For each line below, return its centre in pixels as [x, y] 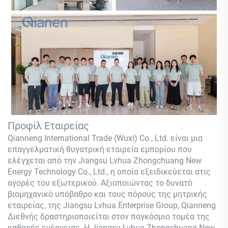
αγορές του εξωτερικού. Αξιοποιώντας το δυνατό [100, 183]
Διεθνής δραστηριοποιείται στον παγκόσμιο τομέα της [109, 216]
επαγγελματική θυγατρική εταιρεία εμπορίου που [100, 149]
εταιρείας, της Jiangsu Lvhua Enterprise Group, [94, 205]
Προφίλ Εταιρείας [48, 125]
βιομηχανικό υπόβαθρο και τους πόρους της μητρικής [107, 194]
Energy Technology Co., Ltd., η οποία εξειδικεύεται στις [109, 172]
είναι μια [187, 138]
